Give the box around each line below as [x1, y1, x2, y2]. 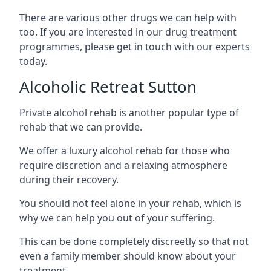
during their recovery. [19, 172, 119, 186]
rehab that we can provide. [19, 120, 142, 134]
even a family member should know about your [19, 249, 236, 263]
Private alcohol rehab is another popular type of [19, 105, 239, 119]
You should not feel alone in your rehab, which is [19, 196, 241, 210]
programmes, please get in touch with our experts [19, 39, 250, 53]
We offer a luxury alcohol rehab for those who [19, 143, 230, 157]
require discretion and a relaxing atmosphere [19, 158, 227, 172]
